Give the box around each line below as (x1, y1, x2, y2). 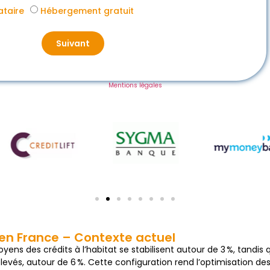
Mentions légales (108, 81, 162, 90)
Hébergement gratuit (40, 5, 134, 17)
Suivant (55, 37, 90, 50)
